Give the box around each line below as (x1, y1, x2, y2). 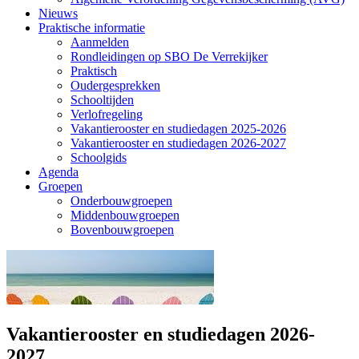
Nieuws (38, 6, 78, 20)
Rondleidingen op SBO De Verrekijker (71, 50, 268, 63)
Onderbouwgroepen (71, 194, 172, 208)
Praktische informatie (38, 21, 145, 34)
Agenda (38, 165, 79, 179)
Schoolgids (71, 151, 127, 164)
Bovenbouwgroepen (71, 223, 174, 236)
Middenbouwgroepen (71, 208, 179, 222)
